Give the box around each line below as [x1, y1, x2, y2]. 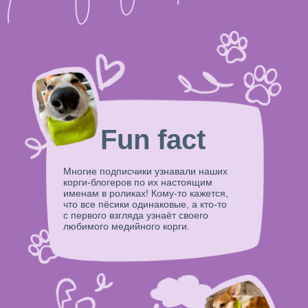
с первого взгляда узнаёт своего [63, 210, 208, 221]
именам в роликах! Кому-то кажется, [63, 188, 228, 199]
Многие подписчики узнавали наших [63, 166, 228, 177]
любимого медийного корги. [63, 221, 190, 232]
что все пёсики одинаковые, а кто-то [63, 199, 227, 210]
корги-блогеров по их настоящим [63, 177, 212, 188]
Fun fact [100, 124, 206, 155]
